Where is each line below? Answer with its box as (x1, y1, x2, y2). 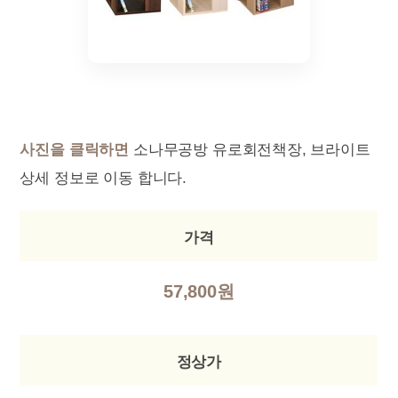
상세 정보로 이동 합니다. (20, 170, 187, 187)
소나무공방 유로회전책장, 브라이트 (129, 141, 370, 158)
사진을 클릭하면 (20, 141, 130, 158)
